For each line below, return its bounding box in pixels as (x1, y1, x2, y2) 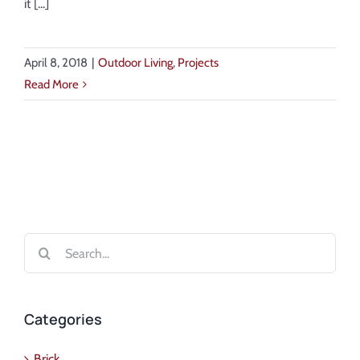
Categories (24, 309, 102, 329)
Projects (178, 55, 219, 70)
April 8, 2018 (24, 55, 88, 70)
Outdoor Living (98, 55, 173, 70)
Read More (24, 77, 79, 92)
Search (23, 235, 60, 251)
